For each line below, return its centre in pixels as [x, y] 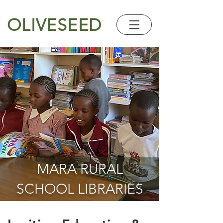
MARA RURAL [80, 169]
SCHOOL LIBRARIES [80, 189]
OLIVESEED [55, 25]
